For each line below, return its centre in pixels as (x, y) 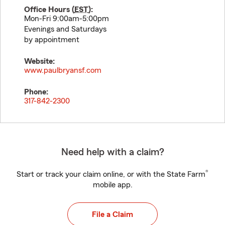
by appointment (52, 40)
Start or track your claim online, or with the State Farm (111, 174)
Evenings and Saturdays (65, 29)
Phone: (36, 92)
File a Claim (113, 214)
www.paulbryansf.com (63, 70)
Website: (39, 61)
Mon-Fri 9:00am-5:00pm (67, 19)
